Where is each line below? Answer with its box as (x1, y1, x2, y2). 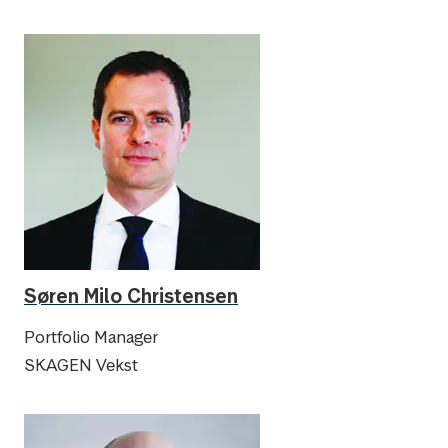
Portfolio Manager (24, 326, 158, 348)
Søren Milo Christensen (24, 283, 238, 309)
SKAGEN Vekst (24, 354, 138, 376)
